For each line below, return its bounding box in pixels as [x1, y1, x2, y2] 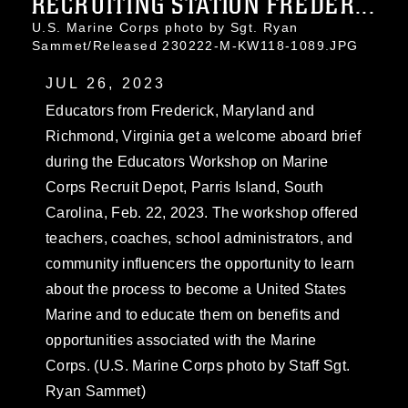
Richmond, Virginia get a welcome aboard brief [46, 128, 362, 144]
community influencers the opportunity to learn [46, 256, 355, 271]
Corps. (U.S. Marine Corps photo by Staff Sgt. [46, 358, 351, 373]
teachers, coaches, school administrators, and [46, 230, 353, 246]
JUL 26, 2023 [46, 76, 167, 91]
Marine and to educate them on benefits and [46, 307, 341, 322]
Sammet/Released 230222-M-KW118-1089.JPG [32, 38, 359, 53]
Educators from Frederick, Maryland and [46, 103, 315, 118]
